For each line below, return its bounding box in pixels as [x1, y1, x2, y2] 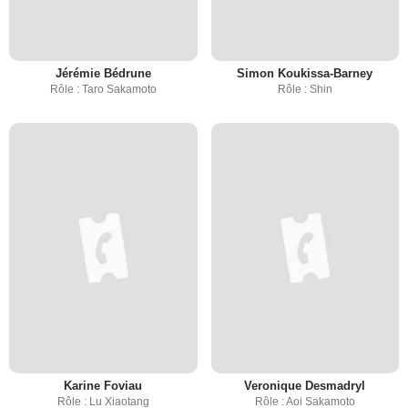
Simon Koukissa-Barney [237, 66, 373, 81]
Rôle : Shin [277, 83, 332, 97]
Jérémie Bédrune [55, 66, 151, 81]
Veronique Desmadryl [244, 379, 366, 393]
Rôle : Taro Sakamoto [49, 83, 157, 97]
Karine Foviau [64, 379, 143, 393]
